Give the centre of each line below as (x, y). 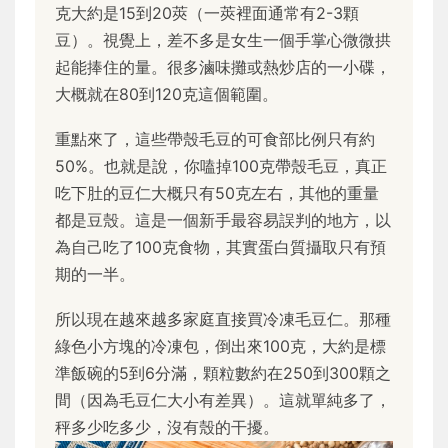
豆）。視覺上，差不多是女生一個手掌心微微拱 (223, 39)
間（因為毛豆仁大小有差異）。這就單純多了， (223, 399)
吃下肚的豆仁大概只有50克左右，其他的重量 (217, 192)
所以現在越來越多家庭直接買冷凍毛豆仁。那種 (223, 318)
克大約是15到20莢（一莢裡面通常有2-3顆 (207, 12)
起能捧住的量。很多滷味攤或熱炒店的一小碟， (223, 66)
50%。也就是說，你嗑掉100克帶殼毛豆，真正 (221, 165)
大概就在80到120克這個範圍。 (166, 93)
